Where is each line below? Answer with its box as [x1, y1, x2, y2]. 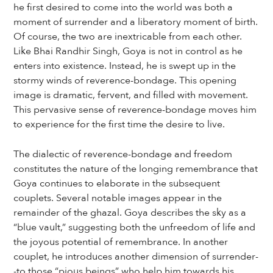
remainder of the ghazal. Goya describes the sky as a [13, 206, 247, 219]
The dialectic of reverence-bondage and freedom [13, 147, 233, 161]
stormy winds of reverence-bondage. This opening [13, 74, 237, 87]
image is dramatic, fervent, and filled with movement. [13, 88, 249, 102]
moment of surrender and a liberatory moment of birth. [13, 15, 258, 29]
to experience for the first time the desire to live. [13, 118, 225, 131]
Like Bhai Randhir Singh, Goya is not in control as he [13, 44, 243, 58]
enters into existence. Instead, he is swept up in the [13, 59, 236, 73]
